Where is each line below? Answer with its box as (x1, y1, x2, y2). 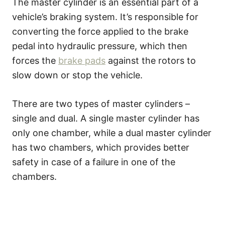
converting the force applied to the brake (12, 26, 188, 37)
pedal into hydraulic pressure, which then (12, 40, 187, 51)
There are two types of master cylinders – (12, 98, 190, 109)
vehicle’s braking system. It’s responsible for (12, 11, 198, 22)
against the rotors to (105, 55, 196, 66)
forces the (12, 55, 58, 66)
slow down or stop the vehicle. (12, 69, 143, 80)
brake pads (58, 55, 105, 66)
